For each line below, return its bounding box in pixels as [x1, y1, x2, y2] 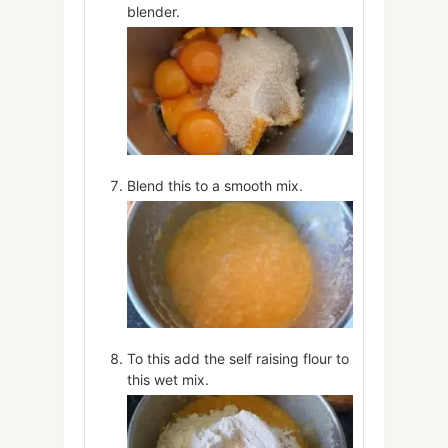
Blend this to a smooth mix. [127, 176, 303, 194]
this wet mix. [127, 370, 209, 388]
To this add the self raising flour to [127, 349, 349, 367]
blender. [127, 3, 180, 21]
